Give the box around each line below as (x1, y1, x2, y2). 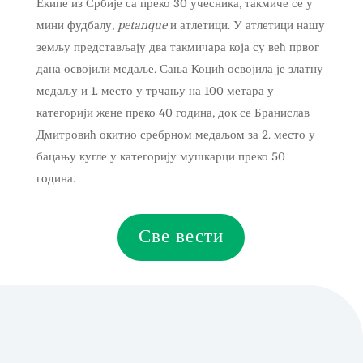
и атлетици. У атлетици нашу (166, 18, 325, 32)
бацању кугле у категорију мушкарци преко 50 (36, 149, 285, 164)
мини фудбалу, (36, 18, 117, 32)
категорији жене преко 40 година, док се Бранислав (36, 105, 310, 120)
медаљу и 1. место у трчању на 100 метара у (36, 83, 274, 98)
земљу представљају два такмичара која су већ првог (36, 40, 319, 54)
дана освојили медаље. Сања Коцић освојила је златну (36, 62, 323, 76)
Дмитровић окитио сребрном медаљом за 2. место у (36, 127, 315, 142)
